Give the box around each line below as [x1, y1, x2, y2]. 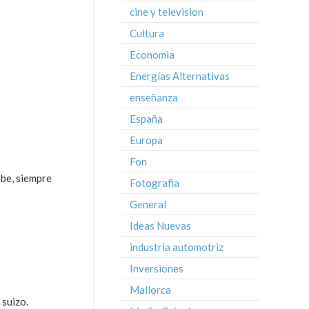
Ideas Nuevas [130, 219, 191, 232]
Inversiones [130, 262, 183, 275]
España [130, 112, 163, 125]
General [130, 198, 166, 210]
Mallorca [130, 283, 171, 296]
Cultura [130, 27, 164, 39]
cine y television [130, 6, 203, 18]
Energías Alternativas [130, 70, 230, 82]
